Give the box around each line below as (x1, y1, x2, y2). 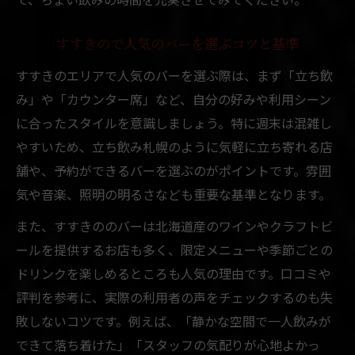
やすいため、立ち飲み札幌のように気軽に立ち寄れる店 (16, 136, 333, 156)
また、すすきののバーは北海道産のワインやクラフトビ (16, 216, 333, 235)
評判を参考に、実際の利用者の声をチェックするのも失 (16, 287, 333, 307)
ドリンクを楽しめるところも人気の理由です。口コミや (16, 263, 331, 283)
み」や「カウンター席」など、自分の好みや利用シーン (16, 89, 331, 109)
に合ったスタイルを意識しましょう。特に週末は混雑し (16, 113, 332, 132)
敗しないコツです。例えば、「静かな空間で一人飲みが (16, 311, 331, 330)
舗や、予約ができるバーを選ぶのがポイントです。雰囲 (16, 160, 331, 180)
